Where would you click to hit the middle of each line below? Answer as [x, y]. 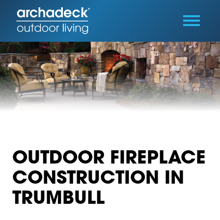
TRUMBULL [58, 199]
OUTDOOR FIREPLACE [109, 159]
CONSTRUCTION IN [98, 179]
